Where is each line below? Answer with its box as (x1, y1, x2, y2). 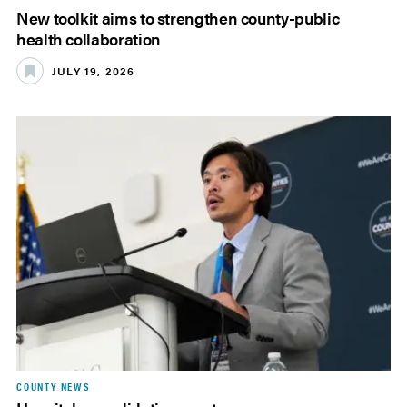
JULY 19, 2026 (52, 62, 135, 79)
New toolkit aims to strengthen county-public (16, 6, 340, 30)
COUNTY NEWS (16, 378, 91, 395)
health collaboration (16, 27, 161, 51)
